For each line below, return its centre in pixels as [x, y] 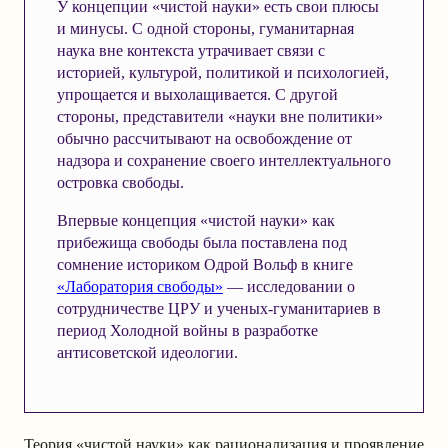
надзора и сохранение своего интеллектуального [223, 160]
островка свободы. [120, 182]
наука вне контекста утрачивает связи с [190, 50]
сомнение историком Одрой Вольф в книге [204, 264]
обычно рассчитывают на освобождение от [204, 138]
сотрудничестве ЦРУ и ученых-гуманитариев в [218, 308]
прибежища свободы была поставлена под [201, 242]
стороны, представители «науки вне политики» [219, 116]
